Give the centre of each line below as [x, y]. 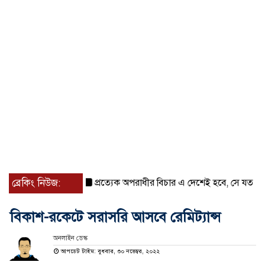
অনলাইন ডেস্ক [70, 238]
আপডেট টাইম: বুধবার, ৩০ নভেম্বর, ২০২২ [109, 251]
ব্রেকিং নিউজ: [36, 183]
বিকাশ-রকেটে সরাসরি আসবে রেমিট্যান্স [115, 217]
